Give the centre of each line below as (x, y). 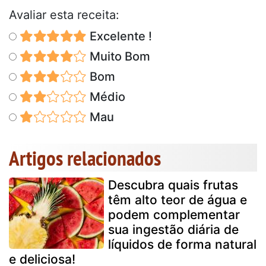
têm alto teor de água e (178, 199)
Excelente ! (119, 36)
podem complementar (174, 214)
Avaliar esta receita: (64, 15)
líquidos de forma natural (182, 244)
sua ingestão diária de (173, 229)
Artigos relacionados (85, 158)
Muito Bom (118, 56)
